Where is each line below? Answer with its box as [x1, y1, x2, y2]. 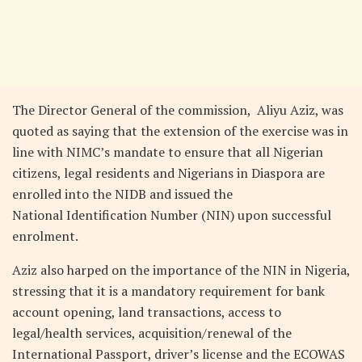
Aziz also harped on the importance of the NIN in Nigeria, [12, 261, 350, 280]
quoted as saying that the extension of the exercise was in [12, 122, 348, 141]
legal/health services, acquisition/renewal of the [12, 324, 292, 343]
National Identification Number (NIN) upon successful [12, 206, 331, 225]
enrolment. [12, 227, 78, 246]
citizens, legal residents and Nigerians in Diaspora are [12, 164, 325, 183]
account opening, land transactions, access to [12, 303, 281, 322]
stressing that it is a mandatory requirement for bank [12, 282, 325, 301]
